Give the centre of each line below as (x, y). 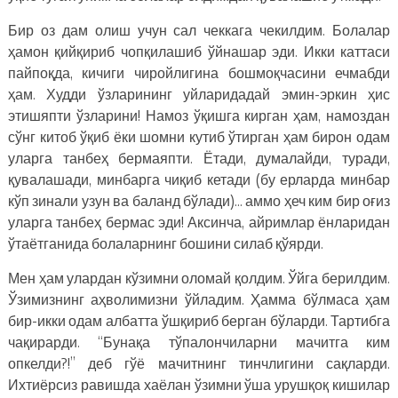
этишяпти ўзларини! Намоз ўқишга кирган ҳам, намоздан (199, 115)
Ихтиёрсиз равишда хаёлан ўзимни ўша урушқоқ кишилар (199, 384)
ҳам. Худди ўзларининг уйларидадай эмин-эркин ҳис (199, 94)
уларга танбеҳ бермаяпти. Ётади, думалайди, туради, (199, 158)
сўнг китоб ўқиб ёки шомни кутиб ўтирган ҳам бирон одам (199, 136)
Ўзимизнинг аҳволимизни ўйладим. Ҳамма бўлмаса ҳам (199, 299)
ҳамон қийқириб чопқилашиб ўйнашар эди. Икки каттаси (199, 51)
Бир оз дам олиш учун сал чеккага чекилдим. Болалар (199, 30)
